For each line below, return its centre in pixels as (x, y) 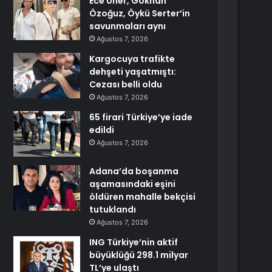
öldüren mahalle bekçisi (143, 197)
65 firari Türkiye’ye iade (141, 117)
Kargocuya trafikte (132, 59)
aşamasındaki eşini (133, 184)
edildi (102, 130)
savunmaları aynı (128, 26)
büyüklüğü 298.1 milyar (139, 255)
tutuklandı (113, 209)
